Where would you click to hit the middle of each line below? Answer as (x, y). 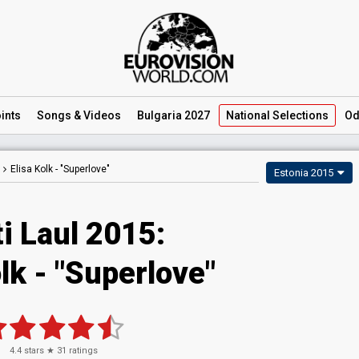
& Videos (96, 115)
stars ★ (39, 351)
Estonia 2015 (304, 173)
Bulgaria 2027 (173, 115)
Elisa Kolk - (35, 169)
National (248, 115)
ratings (82, 351)
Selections (299, 115)
